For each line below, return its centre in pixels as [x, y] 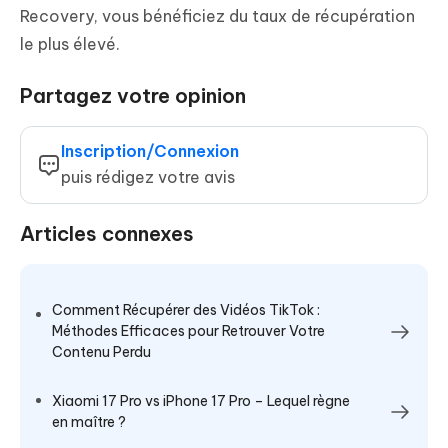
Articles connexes [107, 234]
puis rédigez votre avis [148, 177]
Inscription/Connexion [150, 151]
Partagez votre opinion [133, 96]
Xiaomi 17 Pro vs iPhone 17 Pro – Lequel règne [201, 401]
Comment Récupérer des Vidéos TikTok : [186, 310]
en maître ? [89, 422]
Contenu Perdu [101, 352]
